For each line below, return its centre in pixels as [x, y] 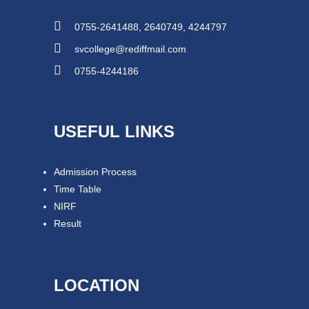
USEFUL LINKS [114, 131]
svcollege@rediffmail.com [131, 49]
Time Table [78, 189]
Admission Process [96, 172]
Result [68, 223]
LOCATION [97, 285]
